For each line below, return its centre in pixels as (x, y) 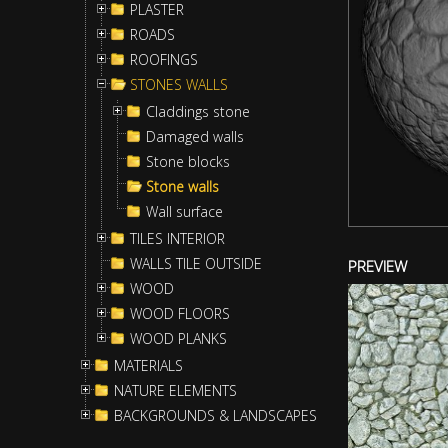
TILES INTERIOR (177, 238)
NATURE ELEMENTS (175, 390)
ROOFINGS (164, 59)
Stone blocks (188, 161)
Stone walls (182, 186)
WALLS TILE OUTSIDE (196, 263)
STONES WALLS (179, 84)
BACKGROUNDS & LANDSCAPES (215, 415)
